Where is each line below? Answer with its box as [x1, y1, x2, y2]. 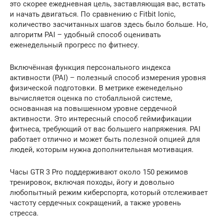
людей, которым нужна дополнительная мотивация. [10, 145, 194, 154]
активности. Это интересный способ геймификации [10, 114, 192, 123]
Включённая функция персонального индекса [10, 63, 171, 72]
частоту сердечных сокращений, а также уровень [10, 198, 181, 207]
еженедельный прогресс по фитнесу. [10, 40, 139, 49]
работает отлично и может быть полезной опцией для [10, 134, 200, 144]
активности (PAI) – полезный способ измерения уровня [10, 73, 206, 82]
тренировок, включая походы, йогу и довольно [10, 177, 175, 187]
